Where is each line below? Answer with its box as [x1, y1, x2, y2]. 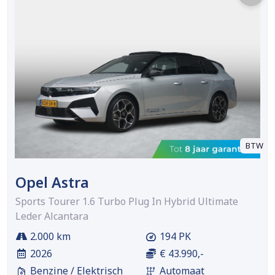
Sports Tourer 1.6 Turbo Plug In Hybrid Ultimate [15, 194, 238, 208]
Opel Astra [15, 172, 89, 192]
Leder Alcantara [15, 209, 88, 223]
